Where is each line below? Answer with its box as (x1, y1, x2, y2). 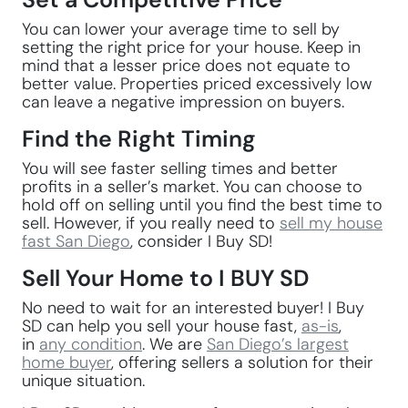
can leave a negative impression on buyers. (22, 92, 344, 112)
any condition (39, 334, 142, 354)
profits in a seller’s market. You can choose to (22, 177, 362, 197)
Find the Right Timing (22, 124, 256, 154)
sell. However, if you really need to (22, 213, 280, 233)
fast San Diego (22, 231, 130, 251)
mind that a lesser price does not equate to (22, 56, 351, 76)
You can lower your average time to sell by (22, 19, 340, 39)
